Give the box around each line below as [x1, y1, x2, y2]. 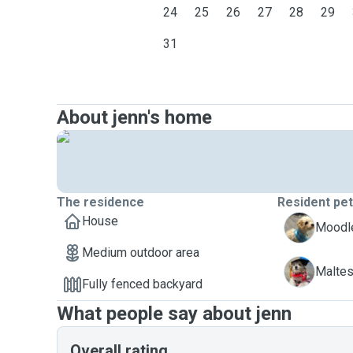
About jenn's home [57, 106, 212, 128]
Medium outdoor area [82, 245, 199, 260]
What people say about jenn [57, 303, 292, 325]
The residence [57, 195, 144, 210]
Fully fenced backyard [82, 277, 203, 292]
